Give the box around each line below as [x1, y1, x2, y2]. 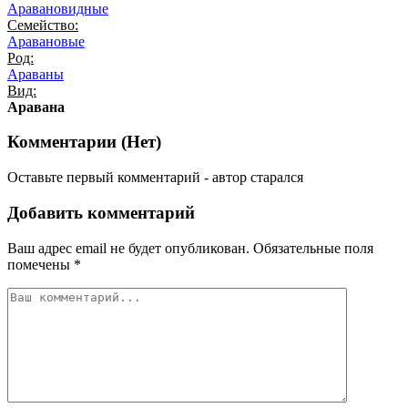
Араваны [7, 66, 64, 82]
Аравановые [7, 33, 85, 49]
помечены [7, 256, 74, 272]
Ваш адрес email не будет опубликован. [7, 240, 250, 256]
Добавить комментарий [7, 202, 195, 222]
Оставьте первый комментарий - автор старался [7, 169, 303, 186]
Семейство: [7, 16, 78, 33]
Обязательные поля [253, 240, 373, 256]
